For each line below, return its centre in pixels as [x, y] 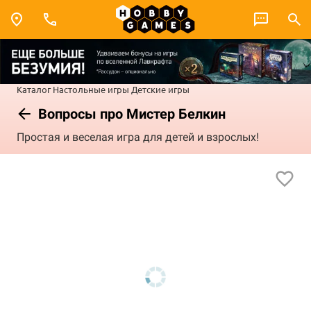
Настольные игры [91, 89]
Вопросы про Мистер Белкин [130, 114]
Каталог [34, 89]
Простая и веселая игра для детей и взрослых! [138, 137]
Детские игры [160, 89]
